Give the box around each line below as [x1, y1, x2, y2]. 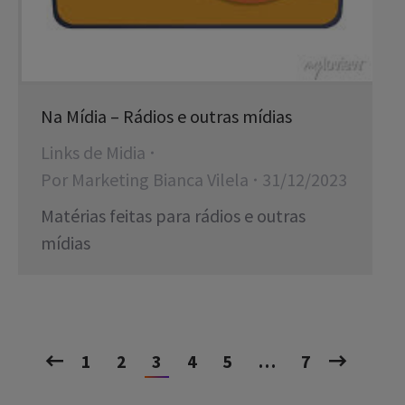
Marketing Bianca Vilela [71, 168, 249, 191]
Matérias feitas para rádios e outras [41, 204, 306, 227]
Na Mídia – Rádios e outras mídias [41, 105, 292, 127]
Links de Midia [41, 141, 146, 164]
